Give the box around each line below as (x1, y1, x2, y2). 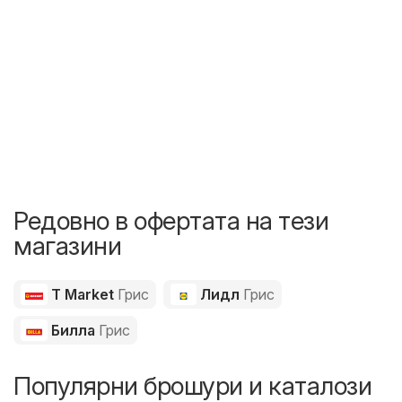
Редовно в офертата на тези (13, 205, 328, 236)
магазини (13, 230, 121, 261)
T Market (47, 284, 118, 303)
